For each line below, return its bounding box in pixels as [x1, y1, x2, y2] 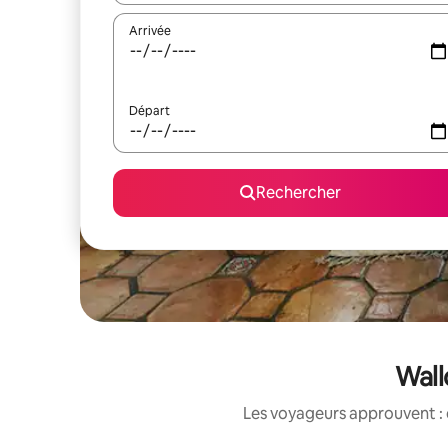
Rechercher [255, 182, 341, 203]
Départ [129, 103, 170, 119]
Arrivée [129, 23, 171, 39]
